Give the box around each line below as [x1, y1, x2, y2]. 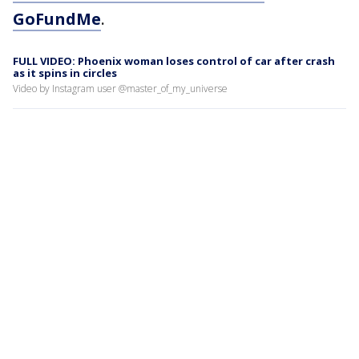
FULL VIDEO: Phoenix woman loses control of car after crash [13, 53, 335, 68]
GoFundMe [13, 7, 101, 30]
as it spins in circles [13, 65, 117, 80]
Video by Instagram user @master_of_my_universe [13, 81, 228, 95]
